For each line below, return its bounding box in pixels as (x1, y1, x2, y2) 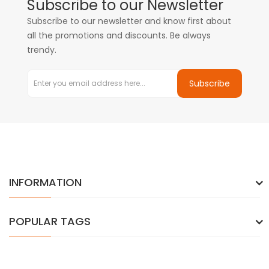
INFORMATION (9, 175, 82, 190)
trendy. (27, 44, 56, 56)
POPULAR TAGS (9, 214, 91, 229)
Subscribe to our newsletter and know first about (27, 15, 231, 27)
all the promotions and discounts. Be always (27, 29, 211, 41)
